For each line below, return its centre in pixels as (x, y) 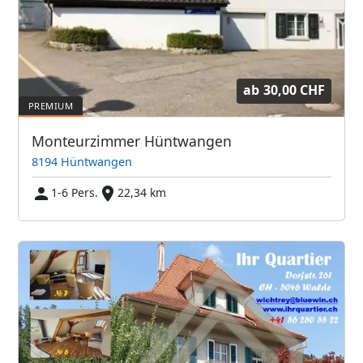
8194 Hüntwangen (82, 161)
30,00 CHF (294, 90)
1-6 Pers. (75, 192)
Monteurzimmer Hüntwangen (132, 141)
